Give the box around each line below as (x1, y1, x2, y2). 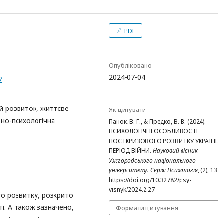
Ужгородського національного (109, 156, 196, 164)
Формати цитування (116, 203, 178, 212)
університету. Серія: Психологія (109, 166, 198, 174)
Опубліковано (109, 61, 152, 70)
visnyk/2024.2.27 (109, 185, 155, 194)
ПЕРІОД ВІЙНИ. (109, 146, 153, 155)
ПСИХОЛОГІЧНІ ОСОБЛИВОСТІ (109, 127, 198, 135)
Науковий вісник (153, 146, 198, 155)
